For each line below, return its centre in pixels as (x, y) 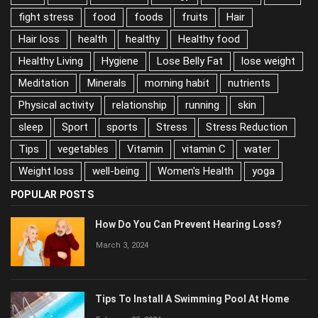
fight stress (46, 17)
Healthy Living (51, 61)
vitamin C (204, 149)
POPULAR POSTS (52, 194)
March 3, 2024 (122, 245)
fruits (195, 17)
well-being (116, 171)
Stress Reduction (247, 127)
